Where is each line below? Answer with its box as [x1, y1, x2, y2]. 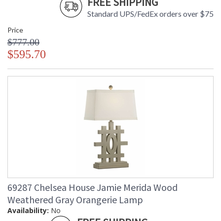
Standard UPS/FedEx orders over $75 [87, 9, 214, 19]
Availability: [7, 206, 49, 216]
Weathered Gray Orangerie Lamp [7, 193, 143, 206]
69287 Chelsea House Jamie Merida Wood [7, 181, 178, 194]
